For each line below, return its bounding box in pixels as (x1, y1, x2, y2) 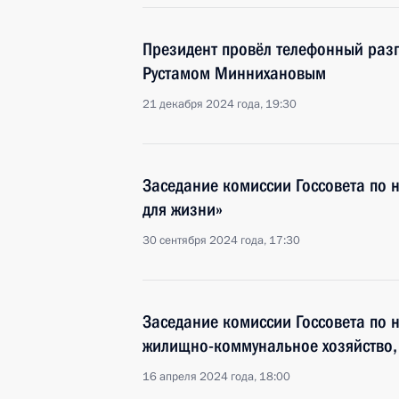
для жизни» (142, 199, 223, 220)
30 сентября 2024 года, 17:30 (142, 232, 300, 248)
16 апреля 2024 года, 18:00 (142, 369, 290, 385)
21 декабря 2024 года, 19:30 (142, 96, 297, 112)
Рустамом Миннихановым (142, 62, 326, 84)
